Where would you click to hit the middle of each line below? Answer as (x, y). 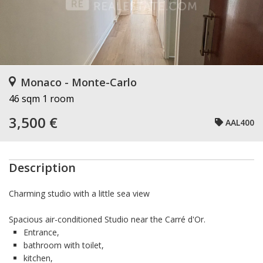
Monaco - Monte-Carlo (79, 82)
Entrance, (41, 232)
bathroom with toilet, (64, 245)
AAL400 (240, 122)
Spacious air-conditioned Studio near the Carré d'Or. (107, 219)
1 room (58, 99)
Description (42, 168)
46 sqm (24, 99)
